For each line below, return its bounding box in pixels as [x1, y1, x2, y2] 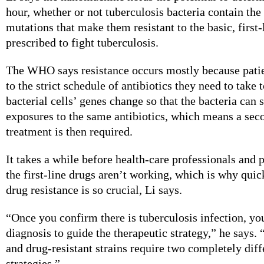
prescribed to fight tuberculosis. [6, 35, 159, 49]
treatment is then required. [6, 124, 133, 138]
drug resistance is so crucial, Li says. [6, 183, 182, 196]
